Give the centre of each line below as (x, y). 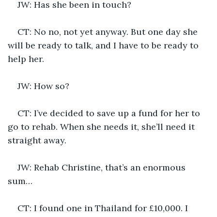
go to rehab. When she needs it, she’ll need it (102, 126)
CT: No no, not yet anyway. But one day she (109, 31)
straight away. (37, 140)
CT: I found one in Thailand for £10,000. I (104, 208)
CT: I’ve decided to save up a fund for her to (110, 113)
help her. (26, 59)
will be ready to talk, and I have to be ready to (104, 45)
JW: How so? (43, 86)
